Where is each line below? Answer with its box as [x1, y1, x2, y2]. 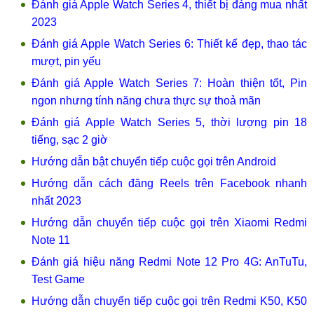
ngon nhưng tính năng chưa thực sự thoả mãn [32, 95, 261, 107]
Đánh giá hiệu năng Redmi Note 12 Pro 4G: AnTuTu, [32, 256, 307, 268]
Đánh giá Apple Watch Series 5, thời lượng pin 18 [32, 116, 307, 128]
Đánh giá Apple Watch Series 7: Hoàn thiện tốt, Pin [32, 77, 307, 89]
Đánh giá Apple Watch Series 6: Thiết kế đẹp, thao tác [32, 38, 307, 50]
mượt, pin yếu [32, 55, 101, 67]
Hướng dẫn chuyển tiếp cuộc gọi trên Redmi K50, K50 [32, 295, 307, 307]
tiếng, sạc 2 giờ [32, 134, 108, 146]
